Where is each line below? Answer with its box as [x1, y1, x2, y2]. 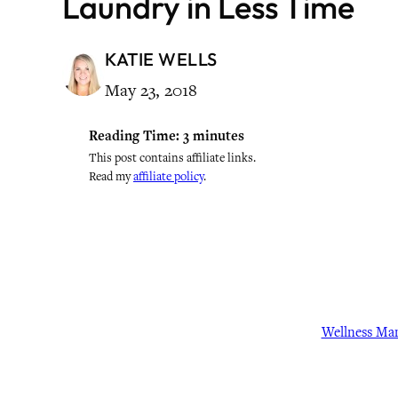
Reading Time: [89, 127, 179, 145]
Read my [89, 169, 133, 184]
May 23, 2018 [105, 79, 197, 101]
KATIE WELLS [105, 48, 218, 70]
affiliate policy [133, 169, 203, 184]
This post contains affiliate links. [89, 150, 256, 165]
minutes [193, 127, 244, 145]
